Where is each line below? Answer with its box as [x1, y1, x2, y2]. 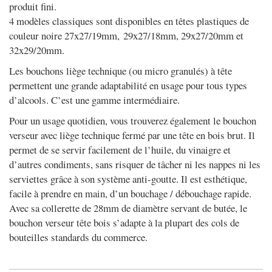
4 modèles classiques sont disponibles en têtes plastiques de [9, 14, 249, 28]
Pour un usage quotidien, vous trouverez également [9, 114, 213, 127]
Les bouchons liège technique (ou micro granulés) [9, 64, 211, 78]
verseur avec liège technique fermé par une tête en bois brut [9, 128, 243, 142]
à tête [211, 64, 232, 78]
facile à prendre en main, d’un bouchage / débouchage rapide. [9, 186, 251, 200]
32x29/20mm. [9, 43, 64, 57]
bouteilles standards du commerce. [9, 230, 148, 244]
